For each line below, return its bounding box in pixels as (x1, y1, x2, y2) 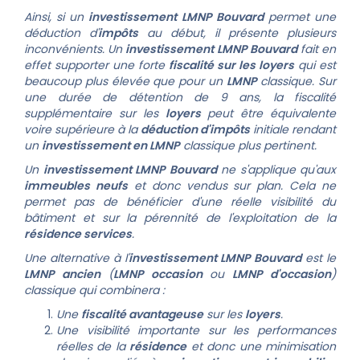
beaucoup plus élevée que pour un (24, 73, 227, 89)
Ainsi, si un (24, 9, 89, 25)
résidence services (24, 226, 132, 242)
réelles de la (56, 338, 130, 354)
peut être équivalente (200, 105, 336, 121)
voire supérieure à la (24, 121, 141, 137)
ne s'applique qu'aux (216, 162, 336, 178)
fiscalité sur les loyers (169, 57, 294, 73)
